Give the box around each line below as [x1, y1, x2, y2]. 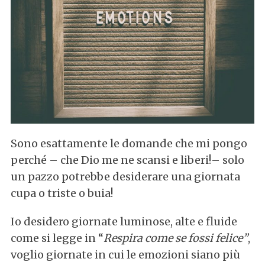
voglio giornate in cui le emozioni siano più [10, 247, 240, 261]
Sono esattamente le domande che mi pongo [10, 136, 247, 150]
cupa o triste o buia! [10, 186, 113, 200]
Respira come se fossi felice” [103, 231, 248, 245]
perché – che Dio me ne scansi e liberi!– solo [10, 153, 244, 167]
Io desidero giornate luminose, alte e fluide [10, 214, 237, 228]
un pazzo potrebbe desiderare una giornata [10, 169, 240, 183]
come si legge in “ [10, 231, 104, 245]
